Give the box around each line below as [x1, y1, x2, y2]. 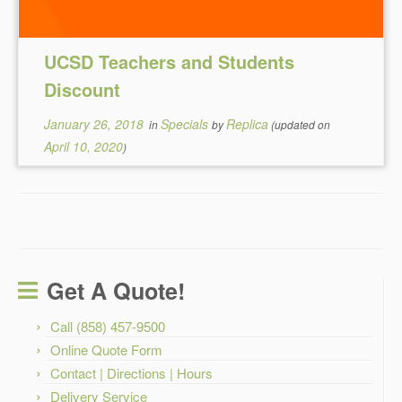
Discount [44, 76, 121, 102]
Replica [226, 115, 269, 133]
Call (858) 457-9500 [50, 317, 165, 336]
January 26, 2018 [44, 115, 144, 133]
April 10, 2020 [44, 137, 124, 155]
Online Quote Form [50, 340, 162, 359]
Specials [161, 115, 213, 133]
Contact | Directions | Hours [50, 363, 213, 382]
